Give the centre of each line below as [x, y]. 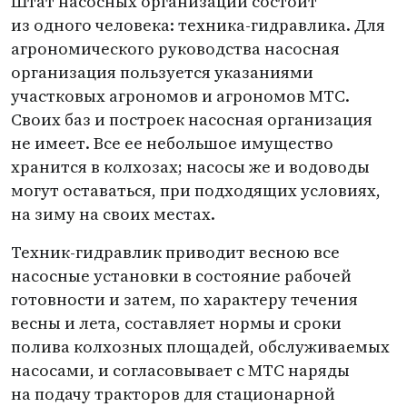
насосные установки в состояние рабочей [181, 276]
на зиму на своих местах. [113, 214]
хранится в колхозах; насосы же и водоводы [190, 167]
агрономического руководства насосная [175, 49]
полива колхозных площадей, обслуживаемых [200, 347]
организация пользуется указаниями [162, 72]
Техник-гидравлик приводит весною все [175, 252]
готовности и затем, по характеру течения [184, 299]
